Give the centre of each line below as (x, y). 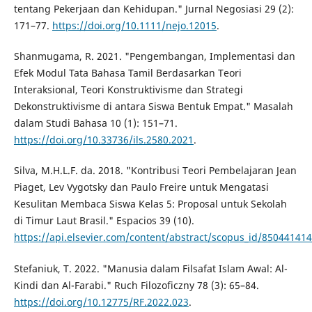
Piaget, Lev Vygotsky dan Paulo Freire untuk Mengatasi (141, 187)
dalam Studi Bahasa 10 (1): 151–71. (95, 123)
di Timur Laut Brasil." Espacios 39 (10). (104, 221)
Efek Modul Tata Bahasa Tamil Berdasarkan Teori (127, 73)
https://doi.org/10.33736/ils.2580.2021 (103, 140)
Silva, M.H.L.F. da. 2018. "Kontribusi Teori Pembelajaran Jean (155, 171)
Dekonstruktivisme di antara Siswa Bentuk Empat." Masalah (153, 107)
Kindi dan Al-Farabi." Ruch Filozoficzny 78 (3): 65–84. (136, 285)
